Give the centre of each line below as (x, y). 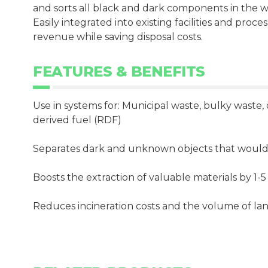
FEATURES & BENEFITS (119, 71)
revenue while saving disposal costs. (118, 37)
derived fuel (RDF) (77, 120)
